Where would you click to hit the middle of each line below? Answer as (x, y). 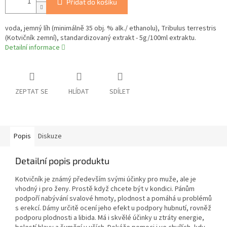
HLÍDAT (79, 92)
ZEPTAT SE (32, 92)
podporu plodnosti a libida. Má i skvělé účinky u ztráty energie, (110, 218)
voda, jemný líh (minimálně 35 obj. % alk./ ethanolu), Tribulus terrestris (111, 29)
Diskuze (50, 137)
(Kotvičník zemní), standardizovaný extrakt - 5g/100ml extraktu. (101, 38)
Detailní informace (32, 48)
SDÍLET (120, 92)
